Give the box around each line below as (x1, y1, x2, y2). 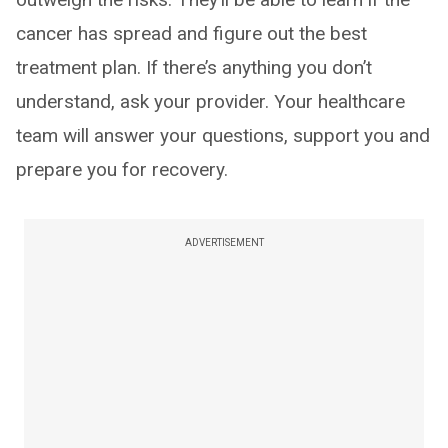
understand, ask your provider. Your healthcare (16, 90, 405, 114)
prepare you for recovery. (16, 158, 228, 182)
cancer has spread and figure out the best (16, 22, 367, 46)
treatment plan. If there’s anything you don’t (16, 56, 372, 80)
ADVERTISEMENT (184, 237, 264, 249)
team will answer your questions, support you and (16, 124, 430, 148)
